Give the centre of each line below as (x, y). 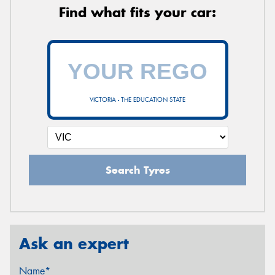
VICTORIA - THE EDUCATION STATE (137, 100)
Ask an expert (74, 244)
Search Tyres (137, 170)
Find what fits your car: (137, 13)
